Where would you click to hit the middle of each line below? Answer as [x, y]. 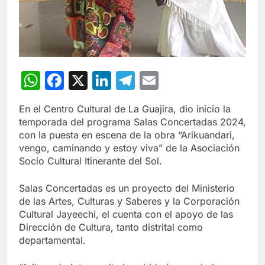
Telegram [177, 80]
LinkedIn [149, 80]
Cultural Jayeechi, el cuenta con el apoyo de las [126, 214]
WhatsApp [87, 80]
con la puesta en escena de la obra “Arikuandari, [127, 135]
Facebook [108, 80]
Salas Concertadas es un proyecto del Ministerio [127, 188]
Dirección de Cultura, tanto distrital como [111, 227]
